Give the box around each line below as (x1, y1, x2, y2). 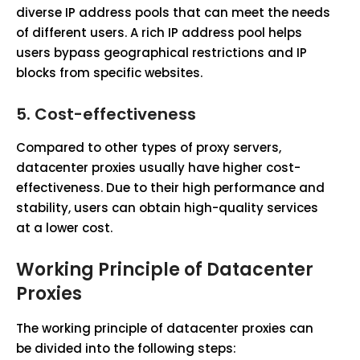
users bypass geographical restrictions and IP (16, 44, 307, 61)
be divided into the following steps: (16, 340, 236, 357)
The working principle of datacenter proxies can (16, 320, 313, 337)
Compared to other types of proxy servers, (16, 139, 281, 156)
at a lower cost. (16, 219, 112, 236)
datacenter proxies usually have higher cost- (16, 159, 301, 176)
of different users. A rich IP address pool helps (16, 24, 302, 41)
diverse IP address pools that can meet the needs (16, 4, 330, 21)
